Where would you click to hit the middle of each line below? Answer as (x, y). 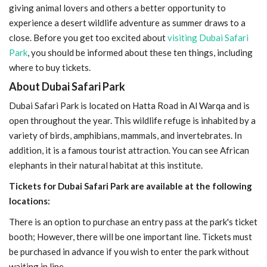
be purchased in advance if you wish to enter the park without (129, 251)
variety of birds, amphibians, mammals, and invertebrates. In (125, 135)
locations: (30, 201)
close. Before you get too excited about (87, 37)
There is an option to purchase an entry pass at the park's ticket (133, 221)
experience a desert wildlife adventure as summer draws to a (127, 22)
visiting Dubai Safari (208, 37)
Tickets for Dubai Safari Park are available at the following (131, 186)
